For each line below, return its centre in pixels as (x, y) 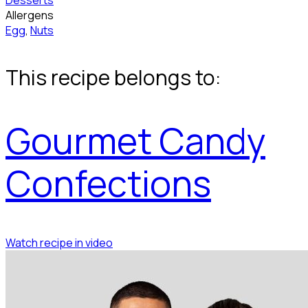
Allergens (30, 15)
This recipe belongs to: (113, 78)
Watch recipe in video (59, 242)
